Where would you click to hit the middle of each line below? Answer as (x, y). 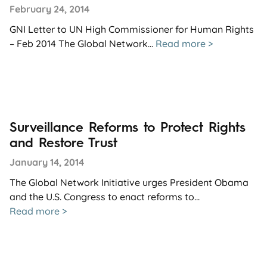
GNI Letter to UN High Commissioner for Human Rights (132, 29)
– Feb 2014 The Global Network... (83, 43)
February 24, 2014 (49, 9)
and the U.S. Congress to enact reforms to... (105, 196)
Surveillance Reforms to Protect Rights (128, 127)
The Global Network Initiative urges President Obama (129, 182)
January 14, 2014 (47, 162)
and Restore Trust (63, 142)
